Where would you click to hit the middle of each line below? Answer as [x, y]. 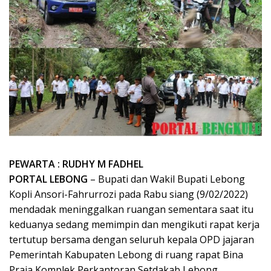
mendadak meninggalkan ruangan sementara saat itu [131, 210]
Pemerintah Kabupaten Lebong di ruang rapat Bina [126, 255]
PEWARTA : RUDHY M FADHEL [76, 164]
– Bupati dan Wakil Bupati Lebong [166, 179]
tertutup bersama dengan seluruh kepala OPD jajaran [132, 240]
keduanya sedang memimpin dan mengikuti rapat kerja [134, 225]
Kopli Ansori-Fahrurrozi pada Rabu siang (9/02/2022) [129, 194]
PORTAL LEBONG [48, 179]
